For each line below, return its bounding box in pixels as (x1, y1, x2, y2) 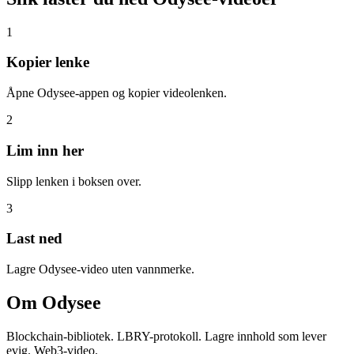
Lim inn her (6, 141, 84, 159)
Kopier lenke (6, 54, 89, 71)
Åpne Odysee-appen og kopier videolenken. (6, 86, 227, 100)
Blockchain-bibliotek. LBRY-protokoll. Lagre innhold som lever (6, 329, 326, 343)
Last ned (6, 230, 62, 247)
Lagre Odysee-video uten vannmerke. (6, 262, 194, 276)
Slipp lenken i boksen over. (6, 174, 141, 188)
